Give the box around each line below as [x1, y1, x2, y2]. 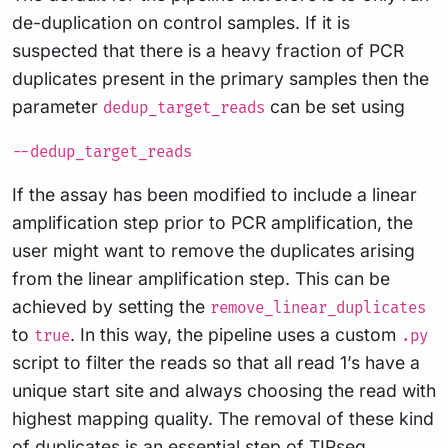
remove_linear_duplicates [210, 298, 426, 318]
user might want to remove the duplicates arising [12, 239, 415, 261]
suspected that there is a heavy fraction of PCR [12, 39, 404, 61]
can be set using [265, 95, 405, 117]
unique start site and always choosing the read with [12, 379, 436, 401]
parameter [12, 95, 103, 117]
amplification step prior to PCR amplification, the [12, 211, 413, 233]
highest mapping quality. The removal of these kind [12, 407, 434, 429]
